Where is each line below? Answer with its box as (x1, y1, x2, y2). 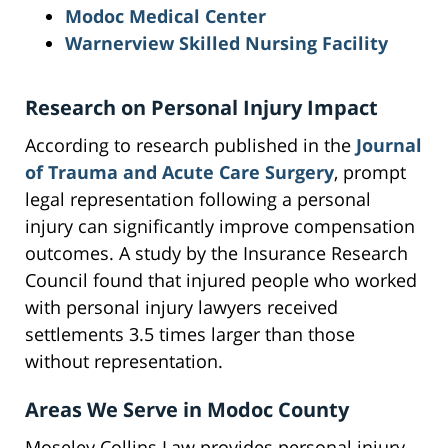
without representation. (25, 349, 223, 374)
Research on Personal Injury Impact (25, 94, 378, 122)
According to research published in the (25, 133, 356, 158)
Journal (356, 133, 422, 158)
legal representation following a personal (25, 187, 371, 212)
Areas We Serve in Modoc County (25, 396, 349, 424)
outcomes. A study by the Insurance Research (25, 241, 408, 266)
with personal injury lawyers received (25, 295, 338, 320)
